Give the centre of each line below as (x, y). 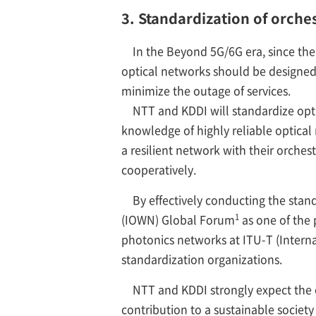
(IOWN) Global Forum (178, 219)
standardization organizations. (202, 259)
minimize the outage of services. (206, 90)
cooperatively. (159, 169)
